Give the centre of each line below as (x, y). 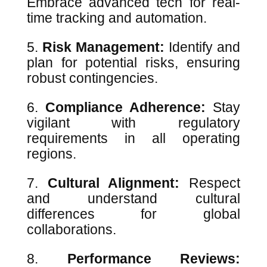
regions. (53, 154)
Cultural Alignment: (114, 183)
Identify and (203, 47)
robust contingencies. (94, 78)
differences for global (133, 214)
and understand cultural (133, 198)
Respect (210, 183)
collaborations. (73, 229)
